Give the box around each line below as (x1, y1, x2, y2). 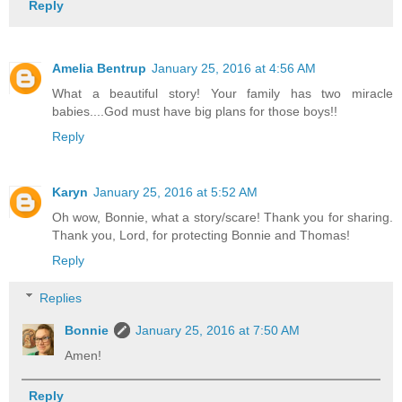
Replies (39, 290, 83, 305)
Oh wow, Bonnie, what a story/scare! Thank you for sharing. (52, 209, 393, 224)
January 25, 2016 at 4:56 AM (152, 60, 316, 75)
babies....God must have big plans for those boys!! (52, 103, 337, 118)
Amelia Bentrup (52, 60, 146, 75)
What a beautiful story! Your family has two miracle (52, 85, 393, 100)
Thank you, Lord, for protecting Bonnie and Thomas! (52, 227, 350, 242)
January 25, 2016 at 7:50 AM (135, 322, 301, 337)
